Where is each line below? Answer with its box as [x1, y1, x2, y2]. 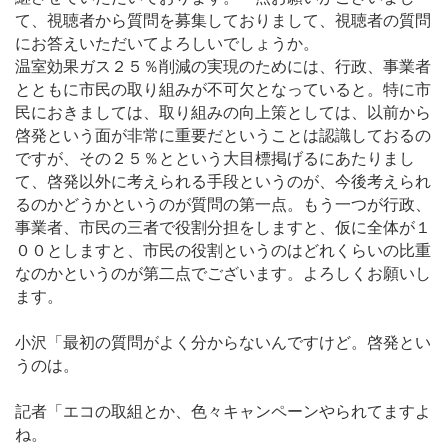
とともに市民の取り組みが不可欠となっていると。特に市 [15, 80, 431, 98]
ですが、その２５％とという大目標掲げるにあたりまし [15, 149, 415, 167]
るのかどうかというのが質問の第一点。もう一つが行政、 [15, 195, 431, 213]
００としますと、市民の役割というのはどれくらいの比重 [15, 241, 431, 259]
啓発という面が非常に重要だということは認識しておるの [15, 126, 431, 144]
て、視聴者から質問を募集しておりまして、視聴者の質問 [15, 11, 431, 29]
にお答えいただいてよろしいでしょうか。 [15, 34, 319, 52]
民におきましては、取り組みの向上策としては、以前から [15, 103, 431, 121]
